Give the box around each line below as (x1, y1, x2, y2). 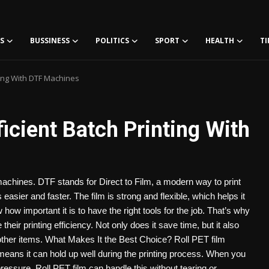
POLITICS (95, 35, 129, 46)
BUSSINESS (30, 35, 70, 46)
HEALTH (205, 35, 234, 46)
